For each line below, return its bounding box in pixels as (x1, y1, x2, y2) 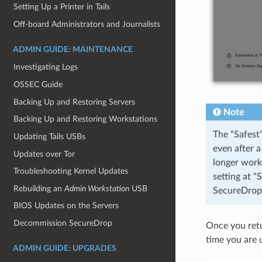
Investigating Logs (13, 63, 78, 72)
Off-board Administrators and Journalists (13, 19, 161, 29)
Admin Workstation (64, 184, 130, 193)
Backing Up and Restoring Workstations (13, 115, 158, 124)
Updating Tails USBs (13, 132, 86, 141)
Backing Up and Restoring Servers (13, 97, 136, 106)
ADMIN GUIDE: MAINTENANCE (13, 45, 133, 54)
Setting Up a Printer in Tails (13, 2, 111, 12)
